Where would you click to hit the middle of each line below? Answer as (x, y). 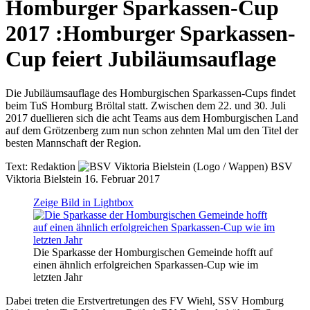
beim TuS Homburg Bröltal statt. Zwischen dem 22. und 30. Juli (146, 105)
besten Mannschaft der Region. (73, 143)
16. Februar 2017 (122, 179)
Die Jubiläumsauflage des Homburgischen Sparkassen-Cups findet (151, 93)
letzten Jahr (58, 277)
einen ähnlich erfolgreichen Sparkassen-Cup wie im (146, 264)
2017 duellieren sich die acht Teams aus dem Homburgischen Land (152, 118)
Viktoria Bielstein (45, 179)
